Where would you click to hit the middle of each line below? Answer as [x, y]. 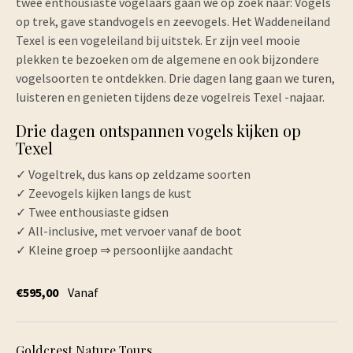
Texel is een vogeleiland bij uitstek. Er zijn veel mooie [158, 40]
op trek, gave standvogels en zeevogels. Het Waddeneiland [173, 21]
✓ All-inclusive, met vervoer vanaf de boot [129, 231]
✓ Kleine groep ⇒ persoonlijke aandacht [124, 250]
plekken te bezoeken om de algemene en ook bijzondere [167, 59]
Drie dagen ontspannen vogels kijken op [158, 130]
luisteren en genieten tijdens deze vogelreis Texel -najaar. [170, 97]
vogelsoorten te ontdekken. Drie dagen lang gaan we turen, [175, 78]
